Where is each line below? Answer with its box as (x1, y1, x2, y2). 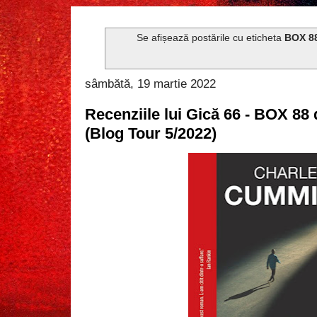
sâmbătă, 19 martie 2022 (85, 76, 216, 91)
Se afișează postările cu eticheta (136, 32, 284, 44)
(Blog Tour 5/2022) (85, 124, 217, 142)
